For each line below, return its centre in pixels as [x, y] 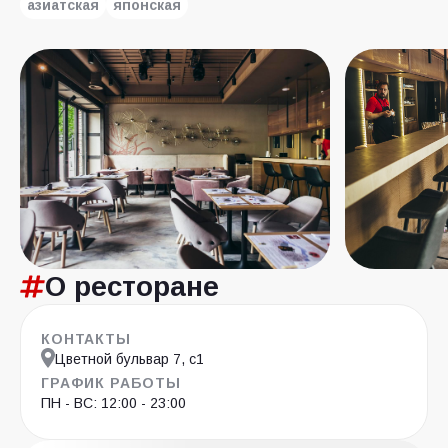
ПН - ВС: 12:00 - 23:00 [113, 403]
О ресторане [131, 286]
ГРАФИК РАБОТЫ [111, 383]
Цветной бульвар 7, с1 [129, 359]
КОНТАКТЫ [86, 339]
